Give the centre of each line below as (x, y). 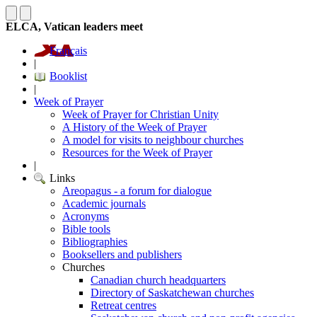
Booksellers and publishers (122, 254)
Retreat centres (123, 305)
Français (68, 51)
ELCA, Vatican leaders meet (74, 27)
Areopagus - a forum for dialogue (137, 191)
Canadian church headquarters (158, 280)
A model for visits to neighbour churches (153, 140)
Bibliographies (95, 242)
